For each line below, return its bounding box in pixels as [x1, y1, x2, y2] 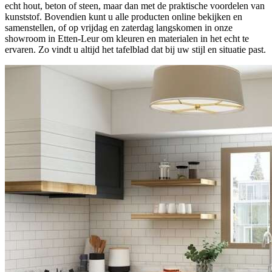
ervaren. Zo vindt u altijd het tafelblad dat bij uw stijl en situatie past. [5, 44, 266, 55]
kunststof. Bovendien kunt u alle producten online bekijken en [5, 11, 242, 22]
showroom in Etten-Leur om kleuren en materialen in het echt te [5, 33, 249, 44]
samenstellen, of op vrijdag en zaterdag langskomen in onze [5, 22, 233, 33]
